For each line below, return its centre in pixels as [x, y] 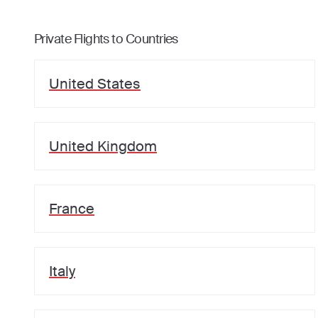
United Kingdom [103, 146]
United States [95, 84]
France [72, 209]
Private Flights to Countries [106, 39]
